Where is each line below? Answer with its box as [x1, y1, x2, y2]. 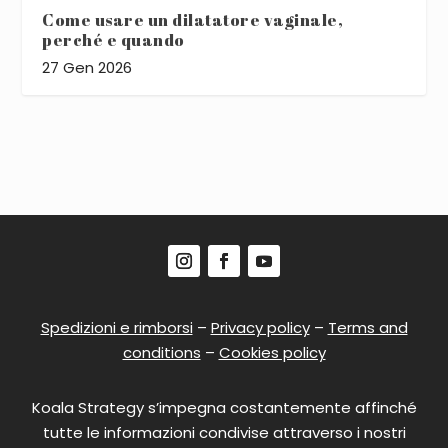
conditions [122, 342, 201, 364]
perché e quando [42, 29, 185, 52]
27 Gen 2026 [42, 57, 133, 79]
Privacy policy [210, 317, 310, 339]
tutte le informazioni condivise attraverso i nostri [42, 422, 406, 444]
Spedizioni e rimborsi [40, 317, 193, 339]
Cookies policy [218, 342, 326, 364]
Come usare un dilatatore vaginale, [42, 9, 344, 32]
